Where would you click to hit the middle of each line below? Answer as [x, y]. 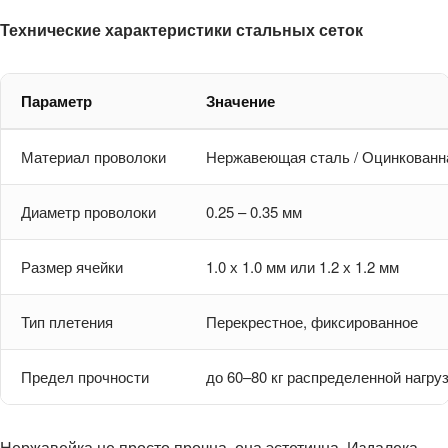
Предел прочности [85, 376]
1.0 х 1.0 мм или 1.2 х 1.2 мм [302, 266]
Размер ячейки [72, 266]
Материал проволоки [93, 156]
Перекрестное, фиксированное [312, 321]
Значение [240, 100]
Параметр [56, 100]
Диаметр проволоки [88, 211]
